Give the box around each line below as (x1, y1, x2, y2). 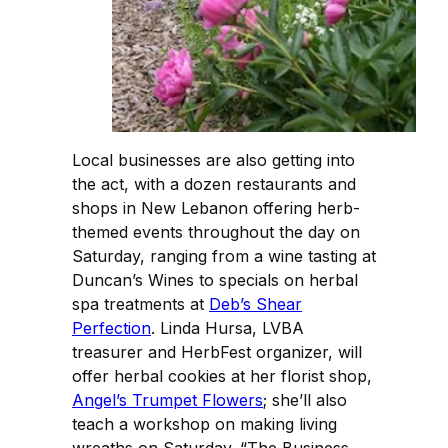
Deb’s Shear (209, 293, 302, 314)
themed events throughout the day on (72, 221, 360, 242)
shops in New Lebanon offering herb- (72, 197, 360, 218)
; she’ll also (263, 389, 347, 410)
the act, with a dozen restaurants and (72, 173, 356, 194)
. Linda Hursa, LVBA (151, 317, 304, 338)
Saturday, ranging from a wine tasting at (72, 245, 376, 266)
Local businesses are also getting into (72, 149, 355, 170)
